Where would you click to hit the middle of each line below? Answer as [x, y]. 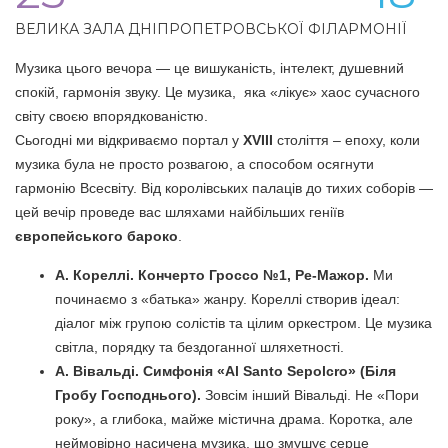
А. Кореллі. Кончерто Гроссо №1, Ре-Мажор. [212, 274]
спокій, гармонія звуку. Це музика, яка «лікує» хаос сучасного [217, 91]
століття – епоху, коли [346, 139]
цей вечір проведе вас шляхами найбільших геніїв [179, 211]
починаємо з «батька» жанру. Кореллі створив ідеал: [227, 298]
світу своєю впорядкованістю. [111, 115]
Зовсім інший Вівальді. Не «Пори [310, 394]
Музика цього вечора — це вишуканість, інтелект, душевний [209, 67]
